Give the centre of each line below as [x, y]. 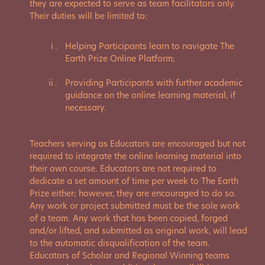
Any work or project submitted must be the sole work [135, 206]
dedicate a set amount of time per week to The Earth [134, 181]
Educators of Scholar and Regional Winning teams [130, 256]
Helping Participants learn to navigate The [150, 46]
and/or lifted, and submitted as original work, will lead [138, 231]
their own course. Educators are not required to [123, 169]
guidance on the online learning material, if [150, 95]
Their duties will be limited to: [88, 16]
